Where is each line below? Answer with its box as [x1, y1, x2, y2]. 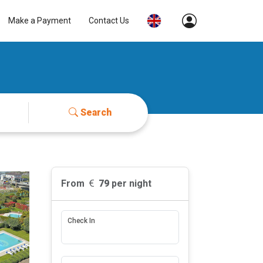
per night [109, 178, 151, 189]
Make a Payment [8, 16, 72, 25]
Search [80, 107, 112, 118]
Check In [67, 216, 95, 225]
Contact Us [89, 16, 130, 25]
